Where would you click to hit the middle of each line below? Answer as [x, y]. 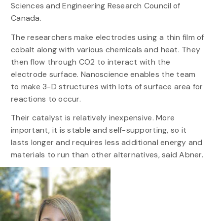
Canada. [26, 18]
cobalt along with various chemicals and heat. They [106, 49]
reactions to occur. [46, 99]
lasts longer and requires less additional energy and [107, 142]
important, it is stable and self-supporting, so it [99, 130]
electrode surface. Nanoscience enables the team [103, 74]
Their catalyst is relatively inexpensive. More [93, 117]
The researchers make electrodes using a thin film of [107, 37]
